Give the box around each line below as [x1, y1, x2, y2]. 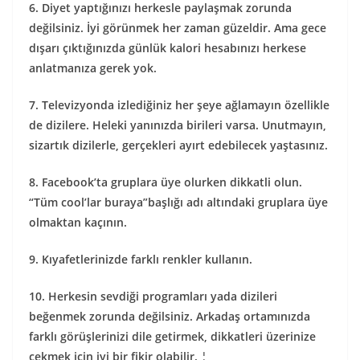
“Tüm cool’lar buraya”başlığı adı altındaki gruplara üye [29, 194, 328, 210]
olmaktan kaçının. [29, 215, 127, 230]
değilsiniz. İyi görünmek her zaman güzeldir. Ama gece [29, 20, 326, 35]
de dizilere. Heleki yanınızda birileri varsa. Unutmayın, [29, 117, 326, 133]
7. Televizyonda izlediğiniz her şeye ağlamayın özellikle [29, 97, 329, 112]
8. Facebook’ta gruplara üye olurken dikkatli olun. [29, 174, 302, 190]
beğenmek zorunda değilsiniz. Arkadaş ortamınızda [29, 309, 310, 324]
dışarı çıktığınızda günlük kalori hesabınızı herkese [29, 40, 306, 55]
